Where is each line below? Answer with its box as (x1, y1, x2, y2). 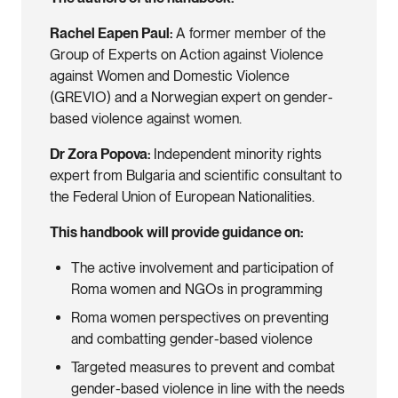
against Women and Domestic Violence (50, 67, 290, 84)
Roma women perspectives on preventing (71, 308, 329, 326)
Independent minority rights (154, 145, 322, 163)
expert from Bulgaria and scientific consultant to (50, 166, 342, 184)
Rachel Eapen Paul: (50, 24, 176, 42)
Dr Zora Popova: (50, 145, 154, 163)
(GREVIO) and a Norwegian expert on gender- (50, 88, 333, 106)
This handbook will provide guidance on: (50, 223, 304, 241)
